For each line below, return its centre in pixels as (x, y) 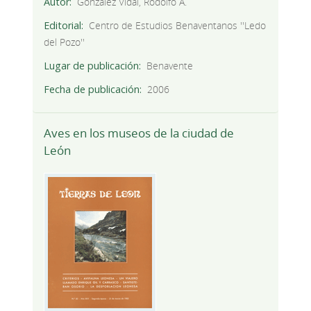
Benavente (170, 66)
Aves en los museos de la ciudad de (138, 133)
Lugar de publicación (91, 66)
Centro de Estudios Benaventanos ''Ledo (178, 26)
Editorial (62, 26)
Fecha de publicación (91, 90)
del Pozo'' (64, 42)
